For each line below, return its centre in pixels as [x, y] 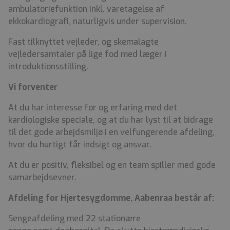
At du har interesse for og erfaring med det [93, 108]
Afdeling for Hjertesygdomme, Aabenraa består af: [112, 198]
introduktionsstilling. [49, 67]
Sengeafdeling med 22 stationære [74, 219]
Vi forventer [35, 87]
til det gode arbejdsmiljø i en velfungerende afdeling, [111, 132]
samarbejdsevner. [43, 178]
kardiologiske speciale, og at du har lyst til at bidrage [111, 120]
